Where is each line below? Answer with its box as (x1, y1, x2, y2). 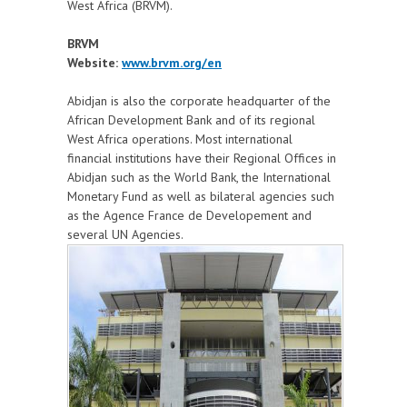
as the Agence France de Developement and (67, 207, 312, 224)
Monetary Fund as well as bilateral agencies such (67, 188, 334, 205)
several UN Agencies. (67, 226, 184, 243)
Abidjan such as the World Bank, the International (67, 169, 331, 186)
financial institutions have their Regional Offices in (67, 150, 336, 167)
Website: (67, 55, 118, 72)
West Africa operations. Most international (67, 131, 293, 148)
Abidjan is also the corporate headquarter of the (67, 93, 331, 110)
